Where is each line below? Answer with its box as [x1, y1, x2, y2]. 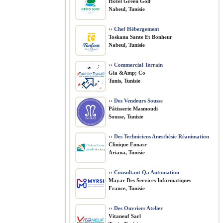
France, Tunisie [109, 185, 145, 191]
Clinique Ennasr [109, 141, 147, 147]
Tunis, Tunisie [109, 78, 140, 84]
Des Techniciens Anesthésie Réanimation [112, 133, 209, 139]
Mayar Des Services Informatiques [109, 177, 191, 183]
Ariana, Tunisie [109, 149, 145, 155]
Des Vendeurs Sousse [112, 98, 163, 104]
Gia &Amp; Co [109, 70, 145, 76]
